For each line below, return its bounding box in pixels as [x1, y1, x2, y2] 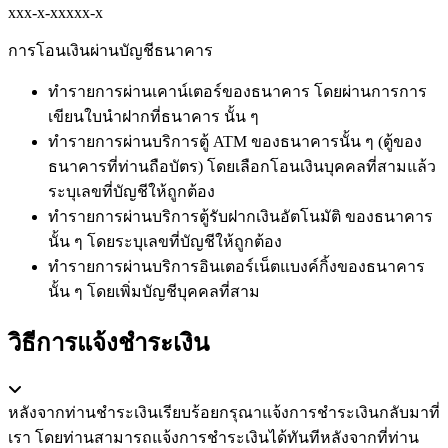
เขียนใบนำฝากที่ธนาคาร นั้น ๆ [48, 107, 259, 125]
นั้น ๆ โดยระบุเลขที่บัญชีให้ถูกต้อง [48, 232, 282, 250]
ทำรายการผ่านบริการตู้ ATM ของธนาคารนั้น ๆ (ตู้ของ [48, 132, 422, 150]
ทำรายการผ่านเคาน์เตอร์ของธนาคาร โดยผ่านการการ [48, 82, 427, 100]
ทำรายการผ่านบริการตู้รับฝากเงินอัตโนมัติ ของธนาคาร [48, 207, 433, 225]
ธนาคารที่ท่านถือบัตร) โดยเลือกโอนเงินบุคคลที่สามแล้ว [48, 157, 436, 175]
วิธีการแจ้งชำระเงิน [8, 330, 209, 357]
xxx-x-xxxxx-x [8, 3, 103, 21]
